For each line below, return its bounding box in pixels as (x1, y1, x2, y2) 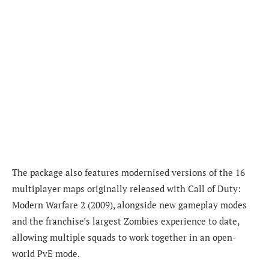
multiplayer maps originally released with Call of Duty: (12, 183, 241, 195)
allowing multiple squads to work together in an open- (12, 231, 236, 244)
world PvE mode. (12, 247, 80, 260)
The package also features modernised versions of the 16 (12, 166, 245, 179)
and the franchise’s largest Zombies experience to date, (12, 215, 239, 228)
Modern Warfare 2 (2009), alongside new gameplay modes (12, 199, 247, 211)
